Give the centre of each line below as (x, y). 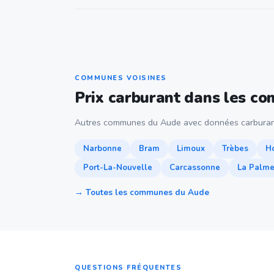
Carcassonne (195, 168)
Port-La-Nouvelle (118, 168)
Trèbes (235, 149)
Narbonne (102, 149)
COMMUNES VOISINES (121, 78)
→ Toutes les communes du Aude (142, 192)
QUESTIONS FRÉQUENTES (128, 268)
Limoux (191, 149)
